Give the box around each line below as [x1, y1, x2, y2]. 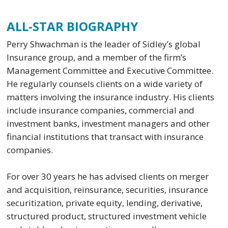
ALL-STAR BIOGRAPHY [7, 18, 138, 35]
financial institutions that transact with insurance [7, 131, 204, 143]
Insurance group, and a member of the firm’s [7, 51, 187, 64]
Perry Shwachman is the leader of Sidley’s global [7, 38, 201, 50]
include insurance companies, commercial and [7, 104, 195, 117]
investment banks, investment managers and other [7, 118, 210, 130]
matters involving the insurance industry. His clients [7, 91, 215, 103]
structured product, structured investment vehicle [7, 210, 207, 222]
